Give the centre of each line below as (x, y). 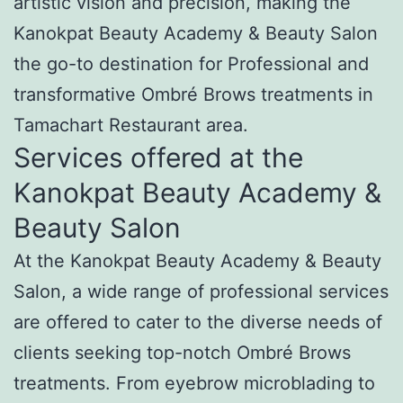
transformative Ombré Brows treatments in (193, 94)
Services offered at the (158, 157)
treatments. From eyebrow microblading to (194, 383)
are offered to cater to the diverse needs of (198, 322)
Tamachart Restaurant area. (131, 125)
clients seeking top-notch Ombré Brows (182, 352)
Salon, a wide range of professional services (201, 291)
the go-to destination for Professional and (191, 63)
